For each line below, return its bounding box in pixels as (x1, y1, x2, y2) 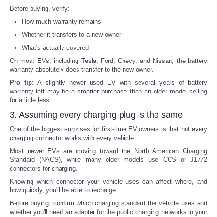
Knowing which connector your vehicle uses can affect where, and (10, 177, 207, 185)
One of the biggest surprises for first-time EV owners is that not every (10, 125, 207, 133)
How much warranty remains (22, 17, 101, 25)
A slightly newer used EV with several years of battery (34, 78, 208, 86)
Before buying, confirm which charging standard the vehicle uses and (10, 199, 207, 207)
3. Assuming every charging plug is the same (10, 109, 183, 120)
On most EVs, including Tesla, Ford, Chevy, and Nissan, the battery (10, 57, 207, 64)
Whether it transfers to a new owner (22, 31, 121, 38)
